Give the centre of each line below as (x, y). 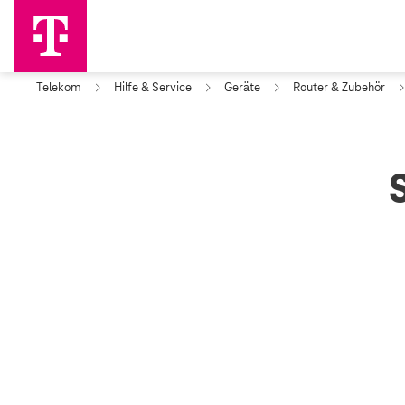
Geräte (242, 87)
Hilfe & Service (153, 87)
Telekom (59, 87)
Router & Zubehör (339, 87)
